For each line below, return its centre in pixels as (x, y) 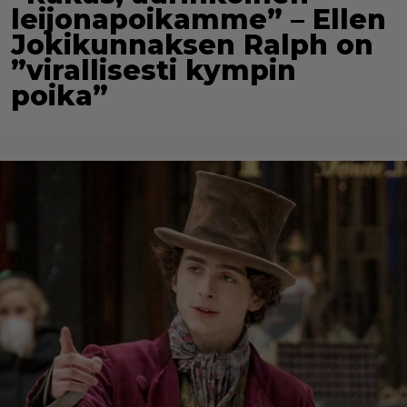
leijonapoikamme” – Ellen (199, 20)
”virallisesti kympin (154, 71)
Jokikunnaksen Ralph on (192, 45)
